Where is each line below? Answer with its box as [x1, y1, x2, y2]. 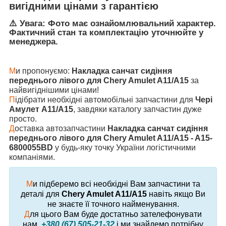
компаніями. [9, 153, 55, 162]
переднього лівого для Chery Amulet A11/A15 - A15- [9, 134, 212, 143]
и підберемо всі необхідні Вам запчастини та [32, 180, 200, 189]
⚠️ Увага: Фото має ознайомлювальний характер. [9, 19, 216, 29]
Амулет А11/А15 [9, 105, 73, 114]
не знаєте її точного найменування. [47, 200, 179, 209]
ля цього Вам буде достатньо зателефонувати [30, 210, 202, 219]
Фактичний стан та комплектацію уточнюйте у [9, 28, 203, 38]
